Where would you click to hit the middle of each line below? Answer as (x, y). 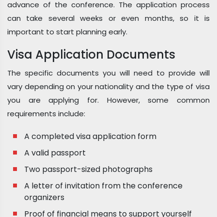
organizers (44, 197)
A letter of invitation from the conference (103, 186)
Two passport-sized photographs (88, 169)
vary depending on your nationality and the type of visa (108, 86)
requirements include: (46, 114)
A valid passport (55, 153)
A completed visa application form (90, 136)
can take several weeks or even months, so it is (108, 18)
